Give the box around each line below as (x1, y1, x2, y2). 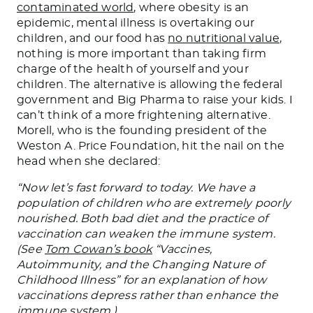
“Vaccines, (152, 243, 212, 255)
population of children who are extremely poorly (17, 197, 291, 209)
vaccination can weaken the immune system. (17, 228, 275, 240)
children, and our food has (17, 32, 168, 44)
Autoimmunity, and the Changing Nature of (17, 259, 265, 270)
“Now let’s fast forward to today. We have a (17, 182, 256, 194)
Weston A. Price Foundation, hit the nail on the (17, 140, 285, 152)
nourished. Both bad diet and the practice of (17, 212, 268, 224)
